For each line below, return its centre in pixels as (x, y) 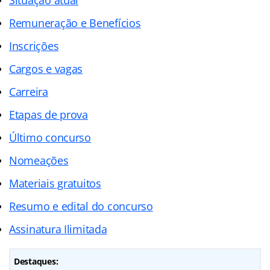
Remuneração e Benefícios (75, 23)
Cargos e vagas (46, 68)
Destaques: (36, 261)
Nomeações (39, 160)
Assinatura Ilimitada (58, 229)
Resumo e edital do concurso (81, 206)
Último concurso (50, 137)
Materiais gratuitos (55, 183)
